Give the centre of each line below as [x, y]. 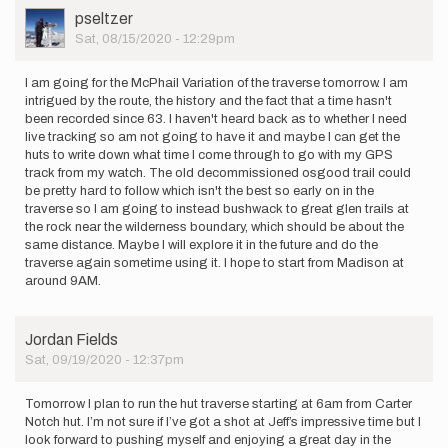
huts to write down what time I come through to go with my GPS [209, 155]
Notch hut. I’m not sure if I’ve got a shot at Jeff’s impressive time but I [223, 422]
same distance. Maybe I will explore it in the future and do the [201, 245]
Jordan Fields [71, 339]
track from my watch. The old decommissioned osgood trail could [218, 173]
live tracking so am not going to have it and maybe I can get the [212, 137]
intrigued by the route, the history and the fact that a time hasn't [208, 101]
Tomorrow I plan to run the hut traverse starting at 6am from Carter [218, 404]
